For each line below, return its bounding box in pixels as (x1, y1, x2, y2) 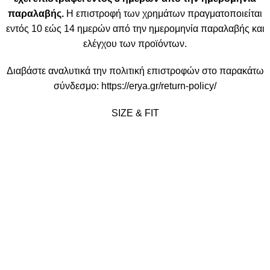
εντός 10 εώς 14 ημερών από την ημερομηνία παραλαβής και (5, 23, 265, 34)
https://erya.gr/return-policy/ (101, 80, 216, 91)
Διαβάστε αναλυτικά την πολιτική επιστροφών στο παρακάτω (6, 65, 264, 76)
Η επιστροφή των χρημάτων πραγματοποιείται (64, 8, 262, 19)
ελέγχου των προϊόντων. (83, 38, 187, 49)
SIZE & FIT (111, 107, 159, 118)
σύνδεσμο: (54, 80, 101, 91)
